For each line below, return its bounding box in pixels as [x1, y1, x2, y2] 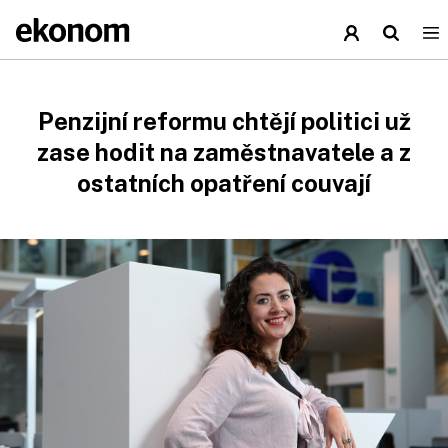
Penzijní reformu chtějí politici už [37, 107, 411, 135]
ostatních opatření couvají [77, 169, 371, 197]
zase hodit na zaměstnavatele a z [37, 138, 411, 166]
